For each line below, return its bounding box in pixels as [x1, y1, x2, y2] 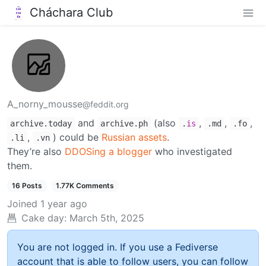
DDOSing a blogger [65, 145, 152, 158]
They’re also [7, 145, 65, 158]
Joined [7, 198, 37, 210]
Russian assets [102, 131, 167, 144]
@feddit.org [83, 99, 129, 110]
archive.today [10, 119, 72, 129]
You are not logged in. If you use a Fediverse [17, 241, 218, 254]
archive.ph [100, 119, 148, 129]
